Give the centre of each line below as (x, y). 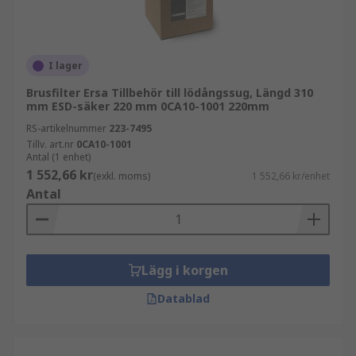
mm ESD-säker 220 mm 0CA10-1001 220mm (148, 106)
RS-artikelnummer (66, 128)
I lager (66, 66)
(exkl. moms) (122, 176)
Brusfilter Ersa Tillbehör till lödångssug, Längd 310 (170, 93)
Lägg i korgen (184, 270)
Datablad (184, 298)
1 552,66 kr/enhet (291, 176)
